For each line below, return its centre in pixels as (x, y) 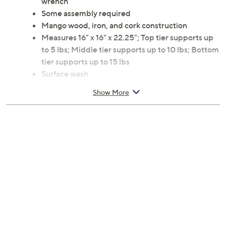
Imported (59, 86)
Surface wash (65, 74)
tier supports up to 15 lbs (86, 62)
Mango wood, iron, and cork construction (114, 25)
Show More (111, 92)
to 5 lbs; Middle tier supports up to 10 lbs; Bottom (130, 50)
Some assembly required (86, 13)
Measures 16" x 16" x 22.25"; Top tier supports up (127, 38)
